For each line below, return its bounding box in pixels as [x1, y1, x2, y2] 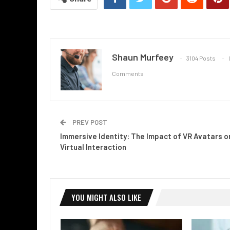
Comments [112, 70, 144, 78]
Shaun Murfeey [112, 51, 174, 63]
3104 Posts [186, 54, 216, 62]
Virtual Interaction [60, 142, 126, 151]
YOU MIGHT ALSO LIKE [71, 191, 141, 203]
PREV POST [71, 118, 107, 126]
